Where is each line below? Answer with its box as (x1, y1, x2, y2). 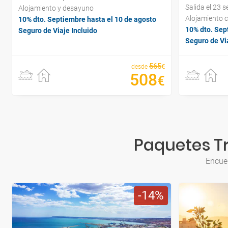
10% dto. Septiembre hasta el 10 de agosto (18, 15, 156, 24)
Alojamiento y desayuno (18, 4, 94, 13)
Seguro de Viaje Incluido (18, 26, 97, 35)
